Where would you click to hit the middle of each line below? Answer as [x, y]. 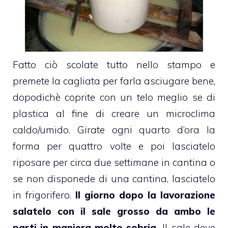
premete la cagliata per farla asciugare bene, [114, 81]
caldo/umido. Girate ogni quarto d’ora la [114, 130]
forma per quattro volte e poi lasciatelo [114, 146]
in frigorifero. [44, 195]
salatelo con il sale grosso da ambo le [114, 211]
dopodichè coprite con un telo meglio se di [114, 97]
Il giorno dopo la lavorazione [145, 195]
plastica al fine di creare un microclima [114, 113]
